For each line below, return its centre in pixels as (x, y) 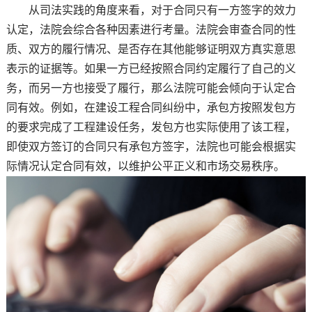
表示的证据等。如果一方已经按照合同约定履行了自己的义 (151, 69)
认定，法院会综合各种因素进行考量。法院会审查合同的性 (151, 30)
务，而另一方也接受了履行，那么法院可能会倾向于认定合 (151, 88)
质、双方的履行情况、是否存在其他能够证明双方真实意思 (151, 49)
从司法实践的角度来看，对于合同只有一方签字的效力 (151, 10)
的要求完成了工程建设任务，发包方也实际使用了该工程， (151, 127)
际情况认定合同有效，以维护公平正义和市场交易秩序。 (145, 166)
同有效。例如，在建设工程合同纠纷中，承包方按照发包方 (151, 108)
